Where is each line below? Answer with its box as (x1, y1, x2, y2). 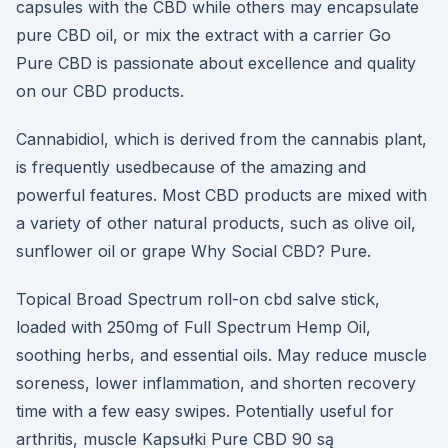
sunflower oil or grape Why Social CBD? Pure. (16, 241, 371, 261)
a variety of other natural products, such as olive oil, (16, 213, 416, 233)
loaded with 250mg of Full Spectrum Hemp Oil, (16, 317, 371, 337)
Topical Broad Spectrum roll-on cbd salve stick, (16, 289, 380, 309)
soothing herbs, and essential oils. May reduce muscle (16, 345, 427, 365)
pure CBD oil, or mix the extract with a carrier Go (16, 25, 391, 45)
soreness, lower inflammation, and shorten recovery (16, 373, 416, 393)
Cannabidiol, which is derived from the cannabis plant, (16, 129, 427, 149)
